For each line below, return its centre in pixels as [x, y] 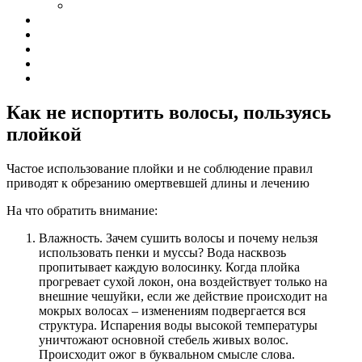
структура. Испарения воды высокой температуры [178, 325]
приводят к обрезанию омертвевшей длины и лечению [158, 183]
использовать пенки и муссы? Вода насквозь [162, 252]
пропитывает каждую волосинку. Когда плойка [169, 267]
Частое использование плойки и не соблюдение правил [160, 168]
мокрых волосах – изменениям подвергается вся [172, 310]
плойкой [44, 134]
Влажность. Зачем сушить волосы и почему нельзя [178, 238]
